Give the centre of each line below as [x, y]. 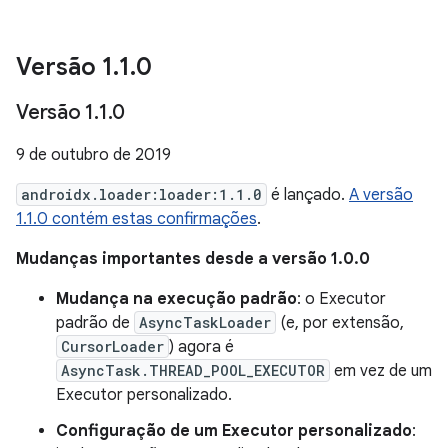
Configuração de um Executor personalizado [234, 431]
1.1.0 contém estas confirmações [136, 219]
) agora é [201, 347]
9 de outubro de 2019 [93, 155]
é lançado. [308, 195]
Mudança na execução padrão [176, 299]
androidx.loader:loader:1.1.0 [141, 194]
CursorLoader [112, 346]
